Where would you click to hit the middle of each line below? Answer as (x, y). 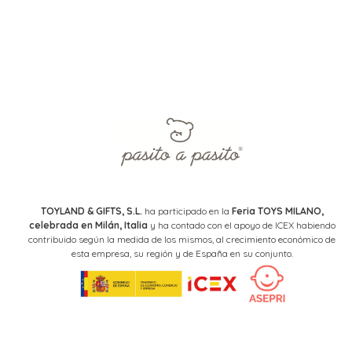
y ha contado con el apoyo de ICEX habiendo (241, 225)
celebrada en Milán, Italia (88, 225)
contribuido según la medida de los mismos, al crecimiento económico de (182, 240)
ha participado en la (187, 211)
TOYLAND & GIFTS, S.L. (91, 211)
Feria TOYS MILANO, (277, 211)
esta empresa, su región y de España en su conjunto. (182, 254)
